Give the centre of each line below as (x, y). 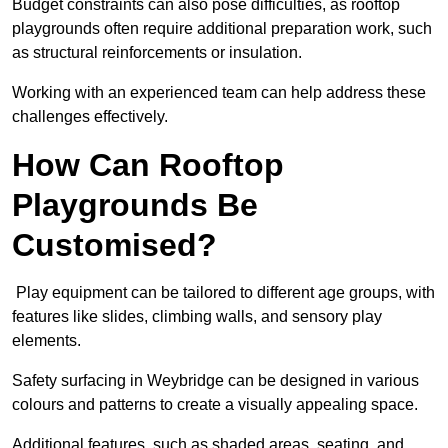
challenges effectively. (90, 117)
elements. (48, 341)
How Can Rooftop (148, 165)
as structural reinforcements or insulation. (159, 53)
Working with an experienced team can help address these (219, 93)
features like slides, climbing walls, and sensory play (197, 317)
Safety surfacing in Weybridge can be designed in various (215, 381)
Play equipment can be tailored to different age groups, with (223, 293)
